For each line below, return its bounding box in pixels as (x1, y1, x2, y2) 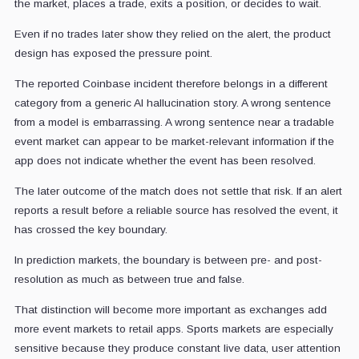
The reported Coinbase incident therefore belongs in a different (14, 78, 328, 91)
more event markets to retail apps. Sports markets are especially (14, 323, 333, 336)
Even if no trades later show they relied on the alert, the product (14, 28, 331, 41)
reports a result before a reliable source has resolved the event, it (14, 204, 338, 217)
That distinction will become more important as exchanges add (14, 304, 327, 317)
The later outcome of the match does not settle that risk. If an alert (14, 185, 342, 198)
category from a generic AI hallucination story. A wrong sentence (14, 97, 331, 110)
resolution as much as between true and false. (14, 273, 244, 286)
